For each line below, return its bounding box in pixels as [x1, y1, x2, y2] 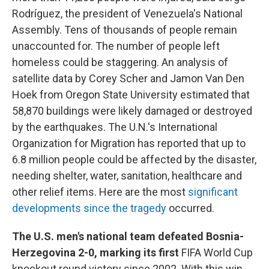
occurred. [166, 202, 214, 215]
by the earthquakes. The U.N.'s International [12, 121, 217, 134]
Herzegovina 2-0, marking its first [12, 246, 181, 259]
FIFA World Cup [181, 246, 253, 259]
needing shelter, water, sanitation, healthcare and [12, 169, 242, 183]
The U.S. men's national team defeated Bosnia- [12, 230, 244, 243]
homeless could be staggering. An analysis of [12, 56, 228, 69]
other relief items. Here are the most [12, 186, 188, 199]
